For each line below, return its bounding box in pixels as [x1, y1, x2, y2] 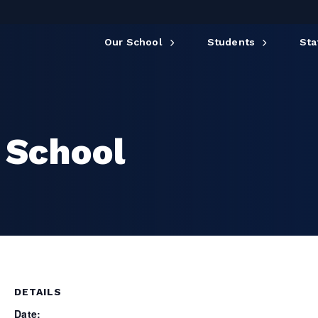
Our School [104, 36, 163, 48]
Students [207, 36, 255, 48]
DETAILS [14, 286, 62, 297]
